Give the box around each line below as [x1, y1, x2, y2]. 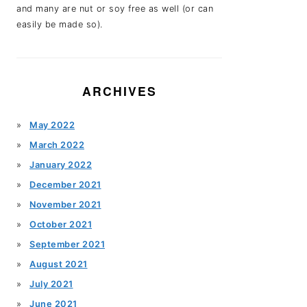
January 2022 [29, 160, 92, 170]
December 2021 [29, 180, 101, 190]
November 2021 [29, 199, 101, 210]
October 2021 [29, 219, 92, 230]
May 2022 [29, 120, 75, 130]
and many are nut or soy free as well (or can [16, 3, 213, 14]
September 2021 [29, 239, 105, 249]
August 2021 [29, 259, 88, 269]
